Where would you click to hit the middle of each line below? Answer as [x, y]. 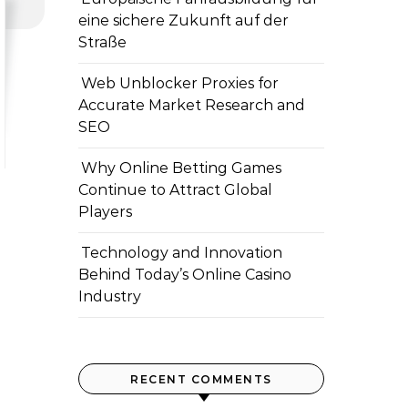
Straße [102, 42]
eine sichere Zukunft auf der [184, 20]
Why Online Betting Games [181, 168]
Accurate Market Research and [192, 105]
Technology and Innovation [182, 253]
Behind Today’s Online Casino [185, 275]
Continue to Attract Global [175, 190]
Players [105, 212]
